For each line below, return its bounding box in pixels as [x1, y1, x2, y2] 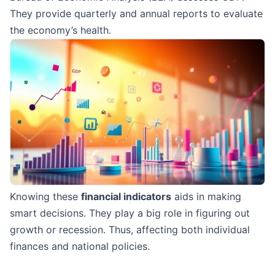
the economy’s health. [10, 24, 111, 36]
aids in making [171, 190, 241, 203]
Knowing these [10, 190, 81, 203]
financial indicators [81, 190, 171, 203]
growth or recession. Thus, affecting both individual [10, 223, 250, 236]
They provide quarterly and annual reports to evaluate [10, 7, 263, 20]
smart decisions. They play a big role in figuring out [10, 207, 250, 219]
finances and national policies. [10, 240, 150, 252]
